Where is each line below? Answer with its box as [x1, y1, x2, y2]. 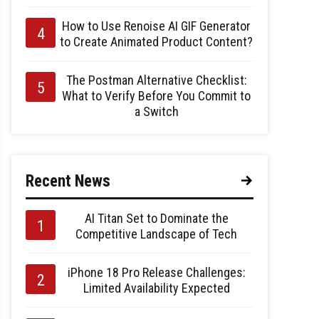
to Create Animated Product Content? [60, 34, 253, 49]
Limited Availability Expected [83, 281, 230, 296]
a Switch [134, 104, 179, 119]
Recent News [26, 172, 110, 191]
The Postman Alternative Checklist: [66, 73, 247, 88]
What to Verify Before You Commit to [62, 88, 251, 103]
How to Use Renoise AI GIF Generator [62, 19, 251, 33]
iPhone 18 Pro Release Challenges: [67, 265, 246, 280]
